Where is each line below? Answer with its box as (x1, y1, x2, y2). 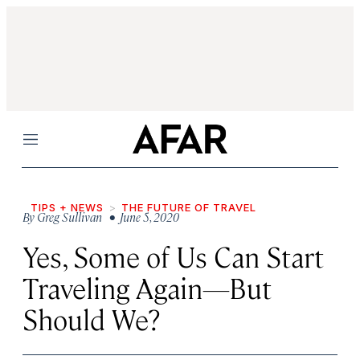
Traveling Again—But (22, 269, 272, 305)
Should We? (22, 301, 160, 337)
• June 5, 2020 (104, 209, 179, 224)
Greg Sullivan (37, 209, 102, 224)
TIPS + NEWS (31, 201, 104, 214)
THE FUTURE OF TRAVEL (121, 201, 256, 214)
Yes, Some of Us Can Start (22, 238, 324, 274)
